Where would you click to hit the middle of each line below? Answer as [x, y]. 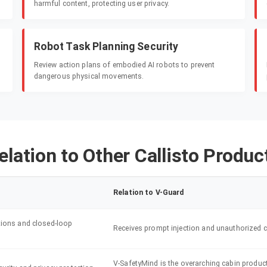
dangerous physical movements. [89, 77]
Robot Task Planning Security [106, 47]
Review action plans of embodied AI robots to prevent [124, 65]
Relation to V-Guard [149, 193]
